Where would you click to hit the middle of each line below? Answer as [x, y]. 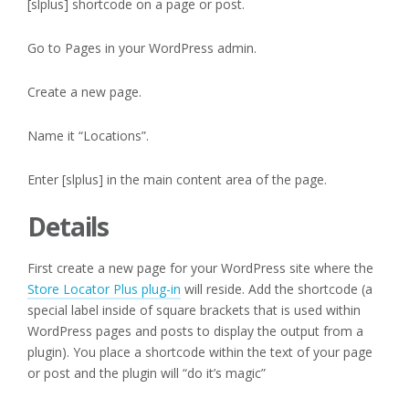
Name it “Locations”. [88, 135]
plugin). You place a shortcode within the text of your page [200, 351]
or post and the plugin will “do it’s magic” [147, 372]
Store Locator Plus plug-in [104, 288]
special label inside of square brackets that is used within [194, 309]
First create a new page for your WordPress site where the [200, 267]
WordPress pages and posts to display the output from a [195, 330]
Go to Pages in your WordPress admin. [142, 47]
